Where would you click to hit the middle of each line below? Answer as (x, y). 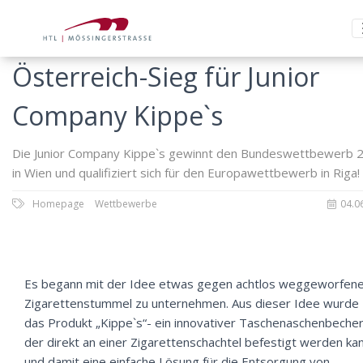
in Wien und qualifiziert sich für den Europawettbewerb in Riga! (186, 173)
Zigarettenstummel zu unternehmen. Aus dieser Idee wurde (192, 303)
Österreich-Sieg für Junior (166, 77)
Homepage (60, 204)
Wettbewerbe (126, 204)
